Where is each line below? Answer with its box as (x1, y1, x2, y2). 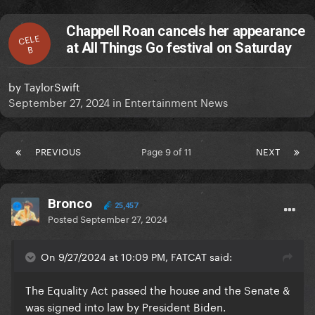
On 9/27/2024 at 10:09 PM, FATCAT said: (41, 248, 232, 264)
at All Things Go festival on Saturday (66, 39, 292, 57)
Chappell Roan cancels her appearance (66, 22, 305, 40)
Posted (48, 211, 80, 226)
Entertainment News (124, 93, 228, 110)
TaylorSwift (24, 77, 80, 95)
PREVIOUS (35, 143, 81, 158)
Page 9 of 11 (141, 143, 196, 158)
